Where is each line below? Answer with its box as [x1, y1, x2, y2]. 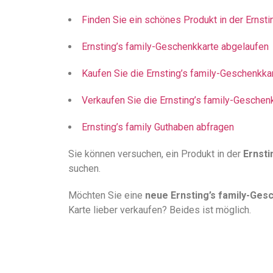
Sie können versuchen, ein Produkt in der [68, 148, 243, 160]
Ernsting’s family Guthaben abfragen [82, 121, 234, 133]
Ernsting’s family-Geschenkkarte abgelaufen [82, 41, 269, 52]
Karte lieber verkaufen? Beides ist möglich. [68, 204, 251, 216]
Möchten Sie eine [68, 190, 145, 201]
